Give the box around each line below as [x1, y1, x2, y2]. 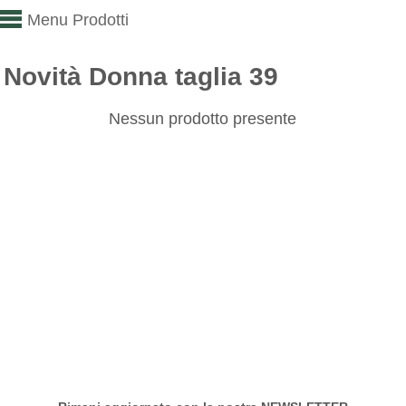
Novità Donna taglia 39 [4, 62, 279, 91]
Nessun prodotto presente [109, 109, 297, 128]
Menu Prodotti [27, 11, 129, 29]
